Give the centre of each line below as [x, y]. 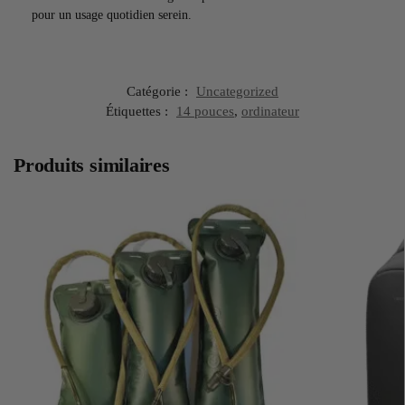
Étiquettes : [139, 112]
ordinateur [270, 112]
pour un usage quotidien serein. [112, 14]
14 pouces [205, 112]
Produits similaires [92, 165]
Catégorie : [159, 92]
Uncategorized [237, 92]
